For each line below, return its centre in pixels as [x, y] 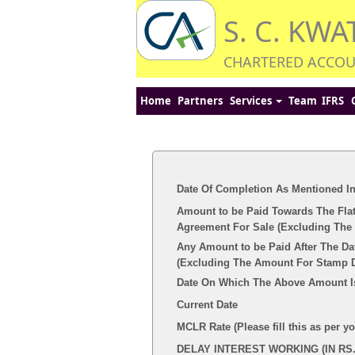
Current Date [207, 305]
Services [252, 101]
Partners [200, 101]
